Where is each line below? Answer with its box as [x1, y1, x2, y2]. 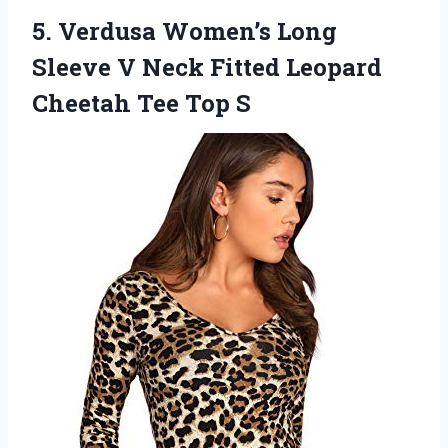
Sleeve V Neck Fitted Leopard [32, 50, 382, 83]
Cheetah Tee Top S [32, 86, 251, 119]
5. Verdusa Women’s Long [32, 14, 337, 47]
